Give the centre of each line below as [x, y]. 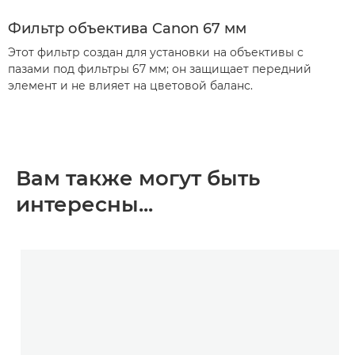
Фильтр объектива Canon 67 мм [127, 29]
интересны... [84, 205]
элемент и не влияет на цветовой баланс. [130, 86]
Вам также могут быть [138, 179]
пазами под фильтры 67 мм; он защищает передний [160, 69]
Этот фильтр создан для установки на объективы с [156, 53]
